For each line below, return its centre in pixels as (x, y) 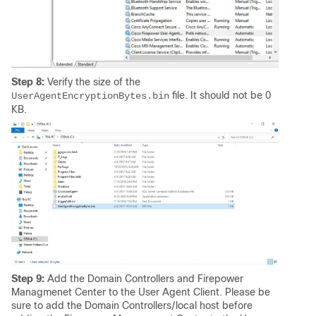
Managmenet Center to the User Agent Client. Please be (141, 292)
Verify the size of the (92, 81)
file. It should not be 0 (220, 95)
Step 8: (28, 81)
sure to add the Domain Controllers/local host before (132, 305)
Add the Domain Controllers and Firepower (144, 278)
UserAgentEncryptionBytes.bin (90, 96)
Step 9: (28, 278)
